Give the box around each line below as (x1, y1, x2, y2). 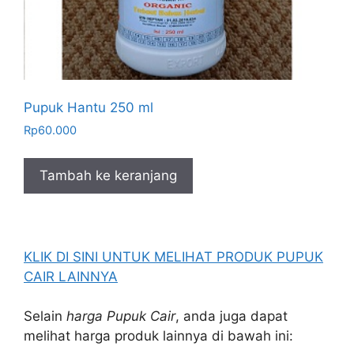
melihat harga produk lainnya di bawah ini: (24, 328, 293, 345)
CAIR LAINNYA (24, 268, 118, 284)
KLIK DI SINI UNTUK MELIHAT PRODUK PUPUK (24, 248, 323, 265)
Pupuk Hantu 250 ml (24, 100, 153, 116)
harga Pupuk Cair (66, 308, 175, 325)
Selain (24, 308, 66, 325)
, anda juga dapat (175, 308, 288, 325)
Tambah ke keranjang (40, 168, 177, 184)
